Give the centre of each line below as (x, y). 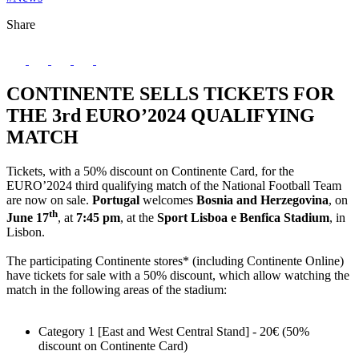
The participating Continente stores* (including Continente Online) (175, 261)
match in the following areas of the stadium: (117, 290)
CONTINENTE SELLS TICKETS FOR (170, 93)
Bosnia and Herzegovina (262, 200)
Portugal (116, 200)
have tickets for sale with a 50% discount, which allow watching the (178, 276)
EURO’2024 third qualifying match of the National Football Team (174, 185)
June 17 (28, 218)
